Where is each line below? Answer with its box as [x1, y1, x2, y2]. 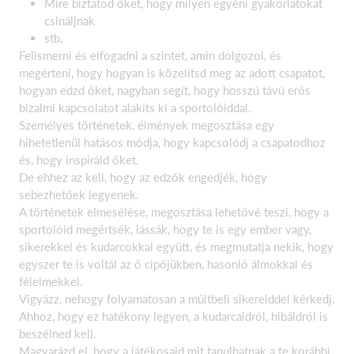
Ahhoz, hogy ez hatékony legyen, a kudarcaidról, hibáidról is [19, 309, 328, 323]
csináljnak [44, 13, 95, 28]
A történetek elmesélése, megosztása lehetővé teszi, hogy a [19, 205, 329, 219]
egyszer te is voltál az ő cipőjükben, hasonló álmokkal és [19, 257, 313, 271]
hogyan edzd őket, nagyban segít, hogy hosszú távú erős [19, 83, 311, 97]
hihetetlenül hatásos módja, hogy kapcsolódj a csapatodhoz [19, 135, 326, 149]
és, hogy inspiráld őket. [19, 153, 139, 167]
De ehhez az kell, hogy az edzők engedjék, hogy [19, 170, 267, 184]
